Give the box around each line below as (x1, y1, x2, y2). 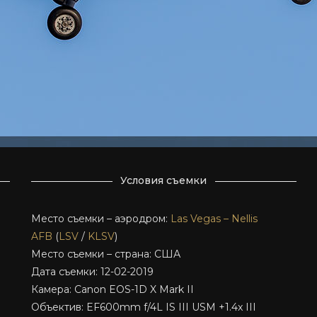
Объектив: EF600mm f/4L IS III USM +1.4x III (30, 301, 256, 313)
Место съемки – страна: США (30, 248, 180, 260)
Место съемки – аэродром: (30, 212, 171, 225)
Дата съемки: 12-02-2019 (30, 265, 154, 278)
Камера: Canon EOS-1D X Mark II (30, 283, 194, 296)
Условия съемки (120, 174, 207, 187)
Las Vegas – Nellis (170, 212, 258, 225)
